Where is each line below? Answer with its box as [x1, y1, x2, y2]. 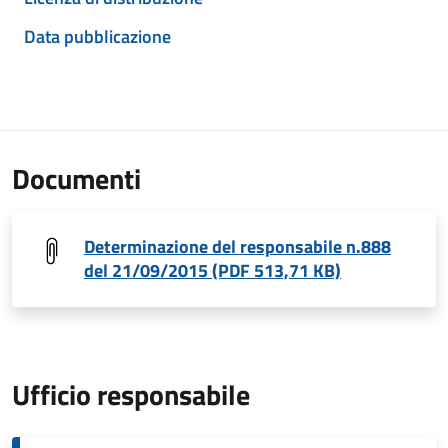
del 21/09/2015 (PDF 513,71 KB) [84, 257, 341, 284]
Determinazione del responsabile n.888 [84, 233, 391, 260]
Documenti [12, 157, 141, 200]
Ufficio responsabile [12, 373, 250, 416]
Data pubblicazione [24, 23, 171, 50]
